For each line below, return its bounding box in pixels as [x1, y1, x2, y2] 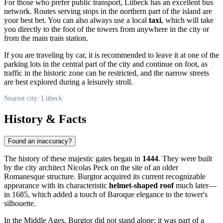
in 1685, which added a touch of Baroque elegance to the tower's [4, 190, 208, 199]
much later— [174, 181, 217, 190]
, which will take [161, 16, 214, 25]
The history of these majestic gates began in [4, 154, 142, 163]
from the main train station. [4, 34, 88, 43]
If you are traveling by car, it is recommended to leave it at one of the [4, 51, 219, 60]
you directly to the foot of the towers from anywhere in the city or [4, 25, 209, 34]
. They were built [158, 154, 212, 163]
